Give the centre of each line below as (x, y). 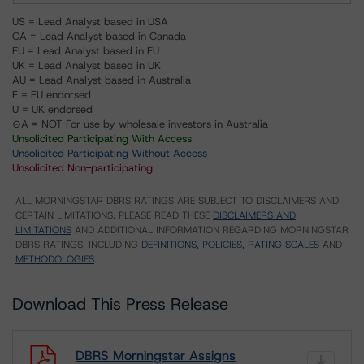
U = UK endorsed (52, 109)
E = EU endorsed (52, 95)
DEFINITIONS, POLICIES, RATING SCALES (230, 245)
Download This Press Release (120, 304)
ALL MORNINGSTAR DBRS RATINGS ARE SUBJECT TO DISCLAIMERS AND (177, 201)
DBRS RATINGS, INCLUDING (78, 245)
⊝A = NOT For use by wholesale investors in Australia (140, 124)
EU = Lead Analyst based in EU (86, 51)
